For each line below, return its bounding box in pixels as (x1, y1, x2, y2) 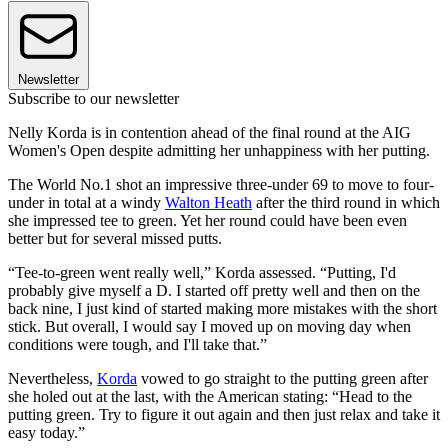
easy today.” (8, 424, 85, 442)
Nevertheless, (8, 370, 97, 388)
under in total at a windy (8, 194, 165, 212)
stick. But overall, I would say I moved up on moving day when (8, 318, 411, 336)
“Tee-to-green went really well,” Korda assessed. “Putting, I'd (8, 264, 396, 282)
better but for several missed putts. (8, 230, 222, 248)
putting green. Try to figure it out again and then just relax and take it (8, 406, 440, 424)
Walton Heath (165, 194, 252, 212)
